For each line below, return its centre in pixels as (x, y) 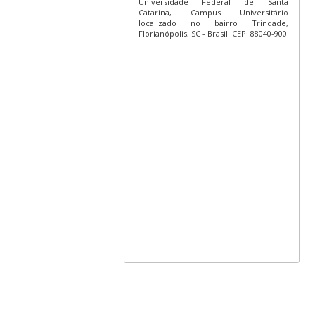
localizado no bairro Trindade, (213, 22)
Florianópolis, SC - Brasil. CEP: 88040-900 (212, 33)
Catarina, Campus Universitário (213, 12)
